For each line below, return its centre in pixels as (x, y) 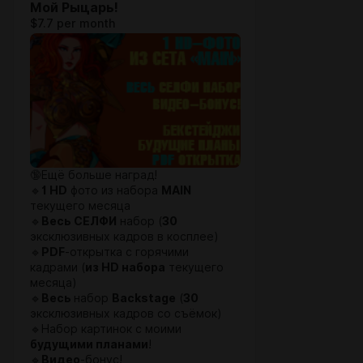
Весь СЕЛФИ (79, 221)
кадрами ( (58, 267)
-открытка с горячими (127, 252)
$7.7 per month (73, 23)
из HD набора (125, 267)
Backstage (144, 298)
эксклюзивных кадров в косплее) (124, 237)
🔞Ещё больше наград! (94, 175)
